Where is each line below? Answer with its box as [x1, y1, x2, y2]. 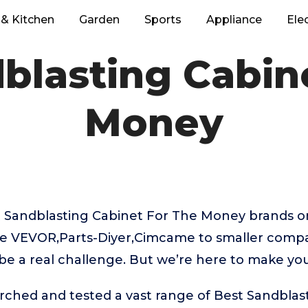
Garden [79, 13, 120, 26]
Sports [144, 13, 181, 26]
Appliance [206, 13, 262, 26]
